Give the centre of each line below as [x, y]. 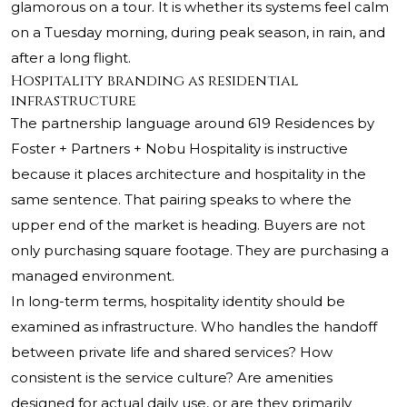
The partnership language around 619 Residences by [193, 124]
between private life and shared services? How [172, 352]
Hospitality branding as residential [155, 81]
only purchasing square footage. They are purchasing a [200, 251]
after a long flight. [71, 58]
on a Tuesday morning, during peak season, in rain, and [198, 33]
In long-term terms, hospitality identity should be [178, 302]
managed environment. [93, 276]
